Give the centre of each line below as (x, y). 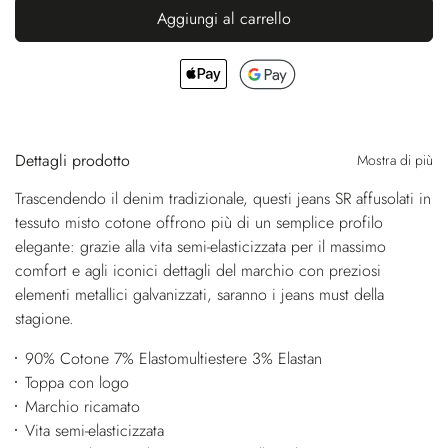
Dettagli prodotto (72, 160)
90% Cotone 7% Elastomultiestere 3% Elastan (173, 358)
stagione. (44, 318)
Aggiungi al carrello (224, 18)
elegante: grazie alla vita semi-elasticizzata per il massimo (200, 246)
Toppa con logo (76, 382)
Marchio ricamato (82, 406)
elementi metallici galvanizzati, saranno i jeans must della (199, 294)
